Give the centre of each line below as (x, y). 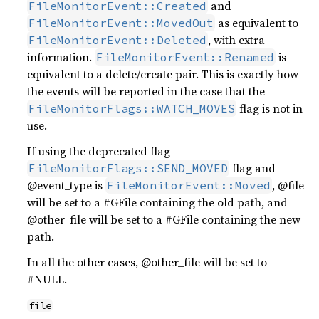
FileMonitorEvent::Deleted (118, 40)
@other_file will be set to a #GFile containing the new (164, 219)
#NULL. (47, 279)
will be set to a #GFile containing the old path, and (158, 202)
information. (61, 57)
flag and (253, 168)
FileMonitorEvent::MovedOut (121, 23)
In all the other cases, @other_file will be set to (147, 262)
